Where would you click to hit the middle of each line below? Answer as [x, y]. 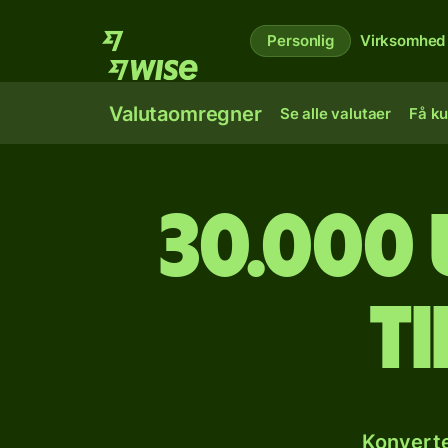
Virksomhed [402, 40]
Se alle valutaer [335, 113]
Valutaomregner [185, 114]
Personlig [300, 40]
